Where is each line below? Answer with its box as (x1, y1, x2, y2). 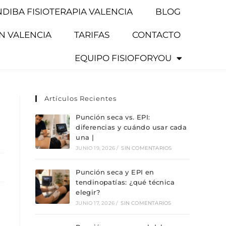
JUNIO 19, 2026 (76, 145, 116, 151)
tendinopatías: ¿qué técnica (76, 178, 175, 186)
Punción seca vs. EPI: (76, 113, 150, 121)
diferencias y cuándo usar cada (76, 123, 187, 131)
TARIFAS (74, 30, 110, 40)
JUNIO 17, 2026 (76, 200, 115, 206)
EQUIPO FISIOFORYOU (74, 53, 172, 63)
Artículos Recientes (44, 94, 117, 102)
